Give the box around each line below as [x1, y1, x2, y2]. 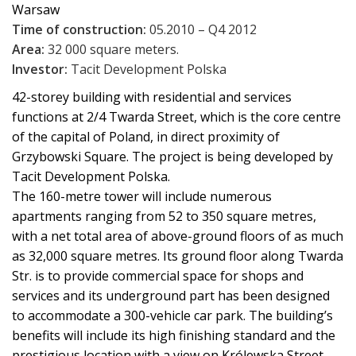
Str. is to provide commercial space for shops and [12, 267, 304, 284]
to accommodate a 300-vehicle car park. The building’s [12, 307, 333, 324]
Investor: [12, 60, 68, 78]
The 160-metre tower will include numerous [12, 188, 272, 205]
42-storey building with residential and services [12, 88, 292, 106]
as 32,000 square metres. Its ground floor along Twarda [12, 247, 343, 265]
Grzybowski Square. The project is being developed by [12, 148, 333, 165]
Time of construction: [12, 21, 146, 38]
